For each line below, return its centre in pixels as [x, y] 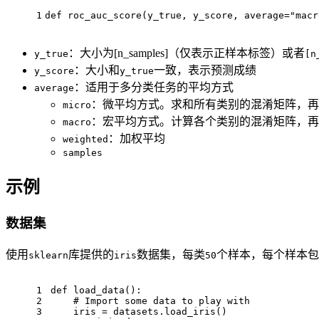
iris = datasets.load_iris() [139, 311]
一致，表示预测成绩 [205, 70]
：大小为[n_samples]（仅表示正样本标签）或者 [187, 53]
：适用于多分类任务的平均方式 [154, 88]
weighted [85, 140]
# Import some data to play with [150, 300]
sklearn [48, 255]
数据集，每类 [171, 254]
